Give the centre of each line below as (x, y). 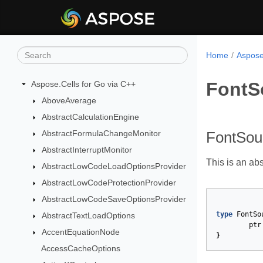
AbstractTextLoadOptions (88, 215)
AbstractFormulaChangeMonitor (101, 133)
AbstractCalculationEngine (90, 117)
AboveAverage (69, 100)
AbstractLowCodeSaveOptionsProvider (114, 199)
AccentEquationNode (80, 232)
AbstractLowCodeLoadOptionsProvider (114, 166)
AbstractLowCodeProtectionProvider (109, 183)
